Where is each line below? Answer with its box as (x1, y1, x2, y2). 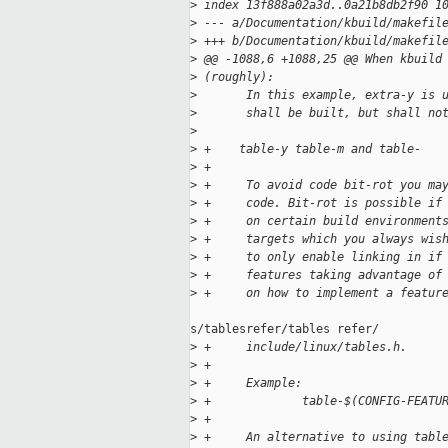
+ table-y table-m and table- (197, 142, 421, 157)
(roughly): (197, 70, 274, 85)
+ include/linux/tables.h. (197, 340, 407, 355)
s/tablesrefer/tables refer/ (190, 322, 379, 337)
